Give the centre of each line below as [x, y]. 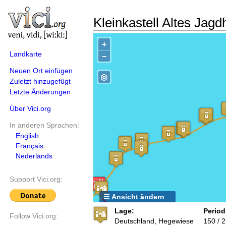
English [27, 136]
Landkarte [26, 54]
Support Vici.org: [36, 179]
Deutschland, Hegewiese [154, 221]
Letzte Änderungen [40, 92]
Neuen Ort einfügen [41, 71]
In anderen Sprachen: [44, 125]
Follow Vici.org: [34, 216]
